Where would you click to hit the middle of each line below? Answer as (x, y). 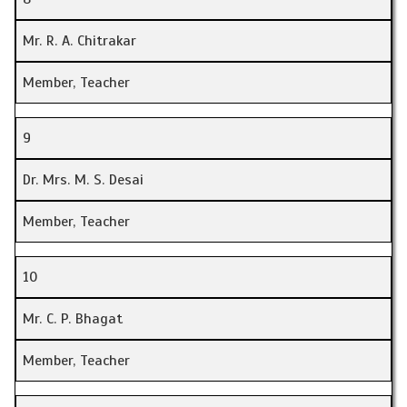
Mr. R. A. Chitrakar (79, 41)
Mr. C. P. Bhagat (73, 319)
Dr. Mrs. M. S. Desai (83, 180)
